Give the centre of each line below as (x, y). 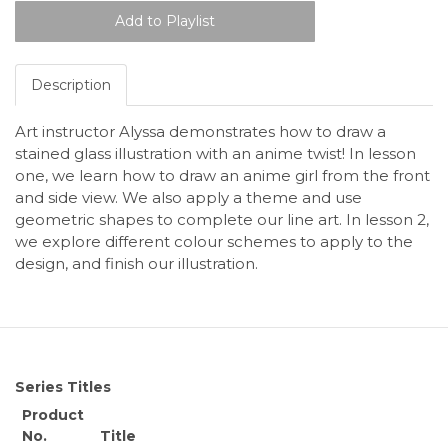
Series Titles (63, 386)
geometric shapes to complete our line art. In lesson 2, (222, 220)
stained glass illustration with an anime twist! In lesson (215, 154)
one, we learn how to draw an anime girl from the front (222, 176)
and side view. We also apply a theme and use (188, 198)
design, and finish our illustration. (136, 264)
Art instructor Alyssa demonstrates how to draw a (200, 132)
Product (53, 414)
